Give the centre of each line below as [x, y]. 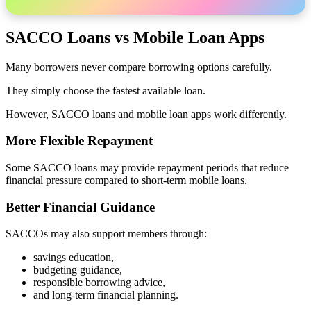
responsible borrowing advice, [99, 283]
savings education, [74, 258]
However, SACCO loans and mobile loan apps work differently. [146, 114]
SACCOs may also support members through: [106, 234]
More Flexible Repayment [79, 141]
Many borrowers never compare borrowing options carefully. [139, 67]
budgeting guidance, [78, 270]
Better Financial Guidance [80, 207]
